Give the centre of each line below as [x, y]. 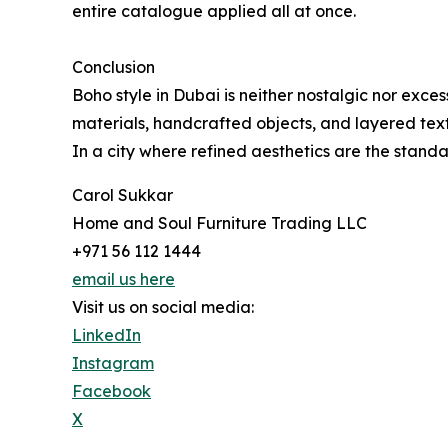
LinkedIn [106, 334]
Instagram [113, 362]
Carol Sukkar [122, 194]
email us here [123, 278]
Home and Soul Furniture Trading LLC [219, 222]
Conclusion [113, 66]
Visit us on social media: [163, 306]
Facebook [111, 390]
